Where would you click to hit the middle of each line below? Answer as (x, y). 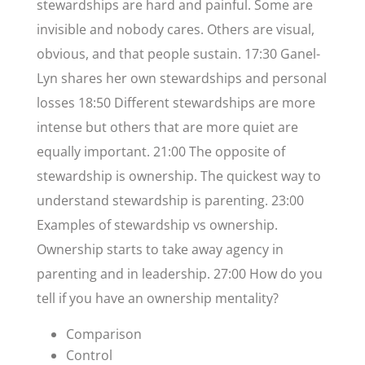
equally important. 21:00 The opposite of (161, 152)
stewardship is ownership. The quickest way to (178, 176)
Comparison (103, 334)
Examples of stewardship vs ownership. (157, 225)
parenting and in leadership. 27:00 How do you (179, 274)
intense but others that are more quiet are (167, 128)
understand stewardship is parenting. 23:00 (170, 201)
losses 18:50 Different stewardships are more (176, 103)
